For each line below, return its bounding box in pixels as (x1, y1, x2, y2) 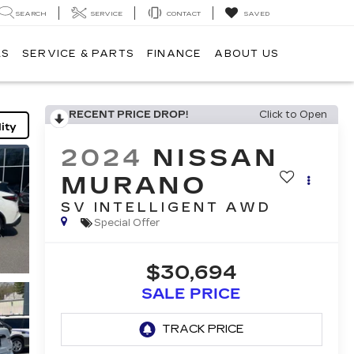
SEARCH (16, 9, 47, 17)
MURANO (60, 171, 208, 201)
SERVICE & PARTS (21, 48, 134, 60)
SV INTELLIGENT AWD (60, 200, 273, 216)
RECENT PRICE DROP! (68, 109, 188, 120)
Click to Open (259, 109, 327, 120)
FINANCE (146, 48, 202, 60)
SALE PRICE (141, 285, 242, 303)
